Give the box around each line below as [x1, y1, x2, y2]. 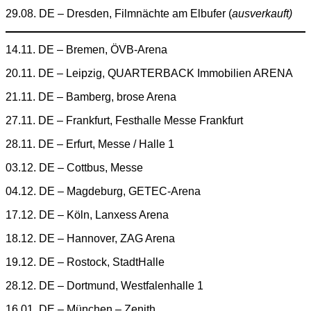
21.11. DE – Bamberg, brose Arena [6, 90, 176, 103]
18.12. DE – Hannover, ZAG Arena [6, 232, 175, 244]
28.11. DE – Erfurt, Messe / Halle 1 [6, 137, 174, 150]
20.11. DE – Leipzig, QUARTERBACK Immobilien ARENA [6, 67, 293, 79]
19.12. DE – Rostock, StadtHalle [6, 255, 165, 268]
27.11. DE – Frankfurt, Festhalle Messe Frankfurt [6, 114, 243, 126]
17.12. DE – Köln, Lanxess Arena [6, 208, 169, 221]
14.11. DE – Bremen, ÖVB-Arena [6, 43, 167, 56]
